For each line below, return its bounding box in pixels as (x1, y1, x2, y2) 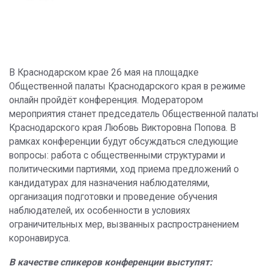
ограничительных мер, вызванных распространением (9, 219, 239, 230)
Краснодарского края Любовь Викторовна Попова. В (9, 122, 236, 133)
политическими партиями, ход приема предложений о (9, 164, 239, 175)
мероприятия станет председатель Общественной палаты (9, 109, 259, 119)
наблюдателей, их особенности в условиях (9, 205, 190, 216)
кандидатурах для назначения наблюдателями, (9, 178, 210, 189)
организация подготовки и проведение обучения (9, 192, 217, 202)
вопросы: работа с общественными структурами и (9, 150, 225, 161)
